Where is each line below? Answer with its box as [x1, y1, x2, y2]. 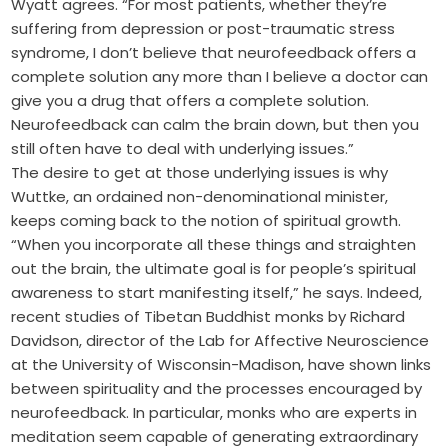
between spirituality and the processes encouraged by [11, 378, 423, 400]
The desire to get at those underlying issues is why [11, 162, 389, 184]
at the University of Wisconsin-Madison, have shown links [11, 354, 432, 376]
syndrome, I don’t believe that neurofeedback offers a [11, 42, 417, 64]
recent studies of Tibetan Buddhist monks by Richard [11, 306, 406, 328]
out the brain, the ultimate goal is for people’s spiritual [11, 258, 417, 280]
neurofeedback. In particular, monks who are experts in [11, 402, 418, 424]
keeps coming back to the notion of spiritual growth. [11, 210, 402, 232]
